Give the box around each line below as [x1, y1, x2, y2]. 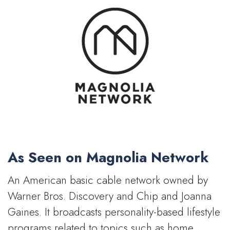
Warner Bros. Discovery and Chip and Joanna [8, 188, 212, 204]
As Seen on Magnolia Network [8, 147, 208, 167]
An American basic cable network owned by [8, 172, 208, 188]
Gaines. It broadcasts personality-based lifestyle [8, 204, 220, 220]
